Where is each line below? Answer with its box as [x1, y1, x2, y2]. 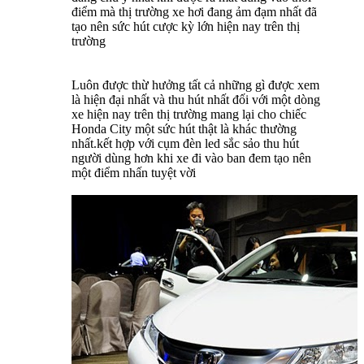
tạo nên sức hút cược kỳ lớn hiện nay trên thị [71, 19, 300, 33]
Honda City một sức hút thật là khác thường [71, 121, 297, 136]
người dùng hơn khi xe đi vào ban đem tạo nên [71, 150, 311, 165]
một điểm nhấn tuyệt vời [71, 165, 196, 180]
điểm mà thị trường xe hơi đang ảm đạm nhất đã [71, 4, 317, 19]
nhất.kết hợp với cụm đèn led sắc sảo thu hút [71, 136, 299, 150]
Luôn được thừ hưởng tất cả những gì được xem [71, 77, 319, 92]
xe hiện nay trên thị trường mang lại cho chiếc [71, 106, 306, 121]
